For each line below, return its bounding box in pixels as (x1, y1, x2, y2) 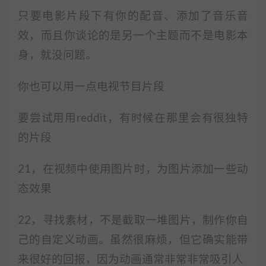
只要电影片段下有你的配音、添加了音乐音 (18, 11, 248, 22)
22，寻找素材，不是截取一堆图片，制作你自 (18, 215, 248, 226)
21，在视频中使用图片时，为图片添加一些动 (18, 164, 248, 175)
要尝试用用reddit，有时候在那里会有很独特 (18, 113, 248, 124)
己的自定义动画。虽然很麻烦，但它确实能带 (18, 235, 248, 246)
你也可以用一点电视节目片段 (18, 81, 164, 93)
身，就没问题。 (18, 50, 97, 61)
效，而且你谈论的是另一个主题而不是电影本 (18, 30, 248, 42)
